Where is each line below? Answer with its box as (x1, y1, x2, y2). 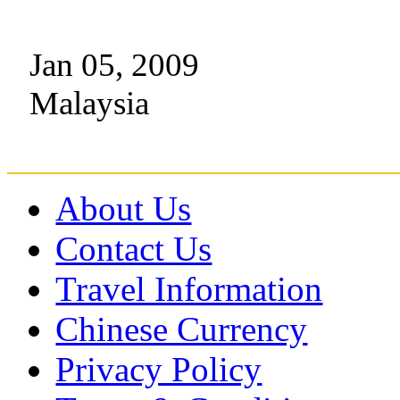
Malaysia (29, 85, 150, 122)
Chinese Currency (55, 310, 308, 349)
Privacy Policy (55, 350, 262, 389)
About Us (55, 189, 192, 229)
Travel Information (55, 270, 323, 309)
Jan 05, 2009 (29, 46, 200, 84)
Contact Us (55, 229, 212, 269)
